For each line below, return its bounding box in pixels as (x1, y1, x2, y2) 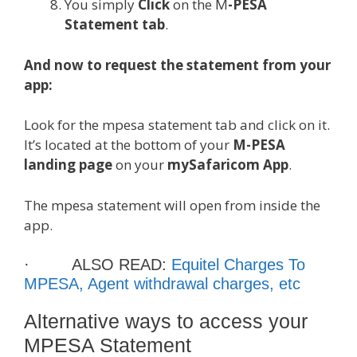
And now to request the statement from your (24, 55, 331, 74)
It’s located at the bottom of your (24, 135, 233, 154)
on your (116, 155, 167, 174)
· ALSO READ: (24, 256, 171, 273)
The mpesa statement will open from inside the (24, 195, 320, 214)
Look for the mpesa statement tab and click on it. (24, 116, 330, 134)
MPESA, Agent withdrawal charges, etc (24, 275, 300, 292)
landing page (24, 155, 116, 174)
